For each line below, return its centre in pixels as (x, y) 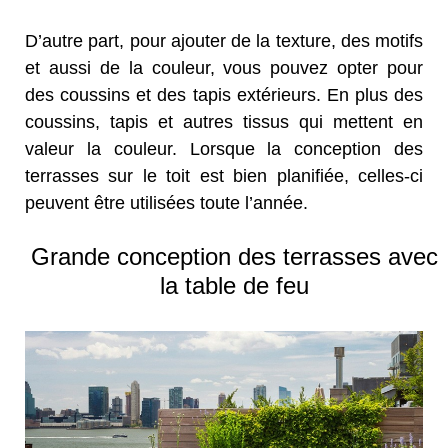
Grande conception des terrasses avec (234, 256)
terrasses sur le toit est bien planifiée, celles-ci (224, 175)
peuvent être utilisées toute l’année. (166, 202)
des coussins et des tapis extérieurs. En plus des (224, 94)
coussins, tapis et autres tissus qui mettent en (224, 121)
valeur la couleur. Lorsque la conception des (224, 148)
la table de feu (234, 285)
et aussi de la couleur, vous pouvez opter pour (224, 67)
